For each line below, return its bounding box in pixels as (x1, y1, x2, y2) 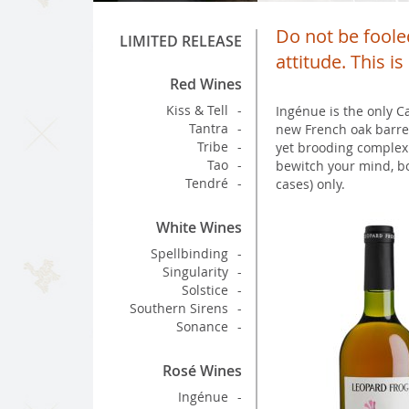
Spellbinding (151, 245, 228, 262)
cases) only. (276, 175, 345, 193)
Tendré (185, 174, 228, 192)
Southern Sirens (130, 299, 228, 317)
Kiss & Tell (166, 101, 228, 119)
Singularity (163, 263, 228, 280)
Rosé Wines (163, 361, 242, 381)
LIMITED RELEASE (120, 31, 242, 51)
